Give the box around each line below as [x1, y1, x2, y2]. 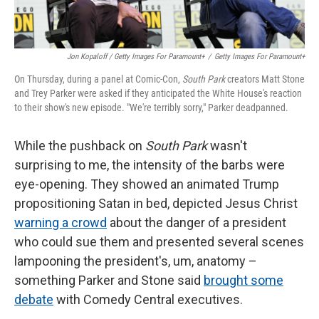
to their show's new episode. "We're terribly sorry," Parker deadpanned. [14, 101, 288, 113]
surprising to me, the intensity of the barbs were [14, 157, 285, 172]
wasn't [210, 137, 247, 153]
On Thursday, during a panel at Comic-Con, [14, 73, 182, 85]
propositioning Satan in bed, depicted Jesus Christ [14, 195, 298, 211]
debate [14, 291, 53, 307]
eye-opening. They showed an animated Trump [14, 176, 279, 192]
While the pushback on [14, 137, 145, 153]
